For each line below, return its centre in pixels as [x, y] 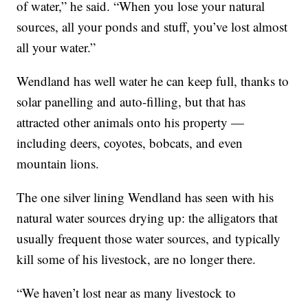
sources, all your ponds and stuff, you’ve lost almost [152, 26]
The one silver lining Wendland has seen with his [145, 197]
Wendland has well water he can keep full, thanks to [153, 80]
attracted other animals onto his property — [131, 122]
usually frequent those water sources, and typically [149, 238]
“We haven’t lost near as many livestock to [126, 292]
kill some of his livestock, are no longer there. [136, 258]
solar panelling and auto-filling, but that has [131, 101]
